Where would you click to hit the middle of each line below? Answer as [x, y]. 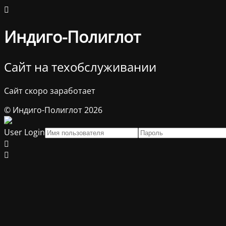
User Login [24, 132]
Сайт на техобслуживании [80, 67]
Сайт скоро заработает [50, 91]
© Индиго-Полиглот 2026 [53, 110]
